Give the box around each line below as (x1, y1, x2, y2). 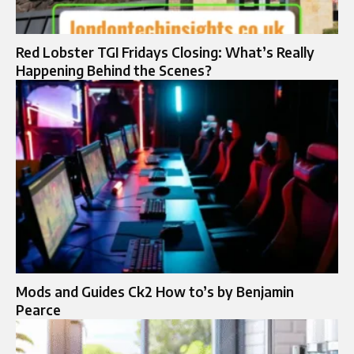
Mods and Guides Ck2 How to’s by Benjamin (16, 283, 294, 301)
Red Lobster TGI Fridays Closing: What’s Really (16, 43, 314, 62)
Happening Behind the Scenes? (16, 62, 212, 80)
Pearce (16, 301, 61, 319)
